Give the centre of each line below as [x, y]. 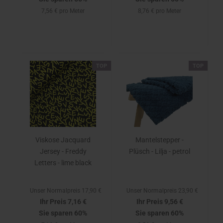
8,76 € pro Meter [160, 11]
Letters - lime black [63, 163]
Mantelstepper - [160, 140]
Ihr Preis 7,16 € [63, 202]
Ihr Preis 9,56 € [160, 202]
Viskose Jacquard [63, 140]
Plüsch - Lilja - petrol [160, 151]
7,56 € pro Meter [63, 11]
